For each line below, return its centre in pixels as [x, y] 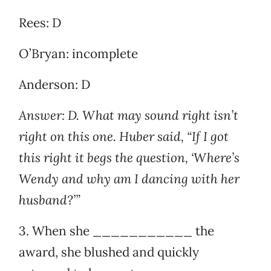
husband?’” [50, 200]
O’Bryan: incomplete [78, 54]
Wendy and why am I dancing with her [129, 179]
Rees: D [40, 23]
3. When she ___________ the [116, 231]
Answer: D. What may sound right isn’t [129, 116]
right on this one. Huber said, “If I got [124, 137]
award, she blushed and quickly [109, 252]
